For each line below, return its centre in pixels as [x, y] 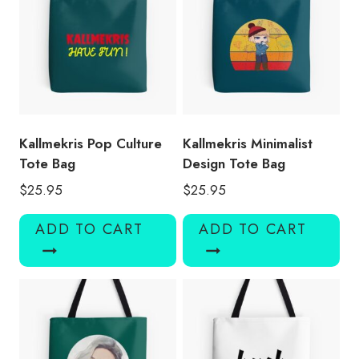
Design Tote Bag [234, 163]
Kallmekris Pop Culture [91, 143]
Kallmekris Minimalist [248, 143]
